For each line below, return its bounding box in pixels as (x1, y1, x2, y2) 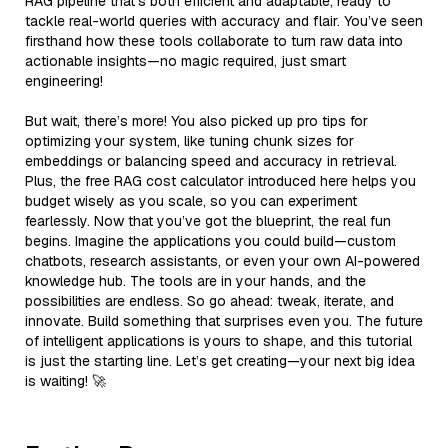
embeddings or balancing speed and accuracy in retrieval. (25, 151, 397, 170)
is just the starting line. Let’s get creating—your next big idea (25, 351, 415, 370)
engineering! (25, 71, 103, 90)
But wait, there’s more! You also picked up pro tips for (25, 111, 368, 130)
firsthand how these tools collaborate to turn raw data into (25, 31, 403, 50)
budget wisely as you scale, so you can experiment (25, 191, 357, 210)
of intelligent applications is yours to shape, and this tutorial (25, 331, 412, 350)
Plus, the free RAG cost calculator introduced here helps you (25, 171, 416, 190)
